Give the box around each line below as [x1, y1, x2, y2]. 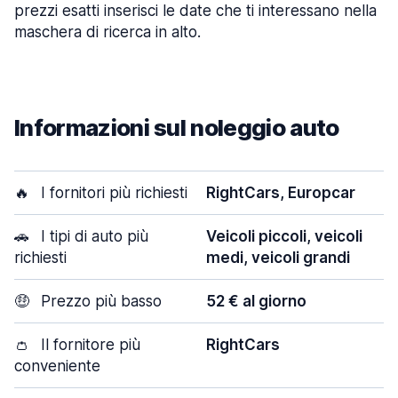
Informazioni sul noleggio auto [14, 114, 339, 141]
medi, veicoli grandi [206, 249, 350, 267]
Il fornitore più [36, 336, 140, 354]
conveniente [14, 357, 100, 375]
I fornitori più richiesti [36, 184, 187, 202]
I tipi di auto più [36, 227, 148, 245]
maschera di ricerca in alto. [14, 23, 201, 41]
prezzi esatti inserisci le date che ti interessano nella [14, 2, 377, 20]
